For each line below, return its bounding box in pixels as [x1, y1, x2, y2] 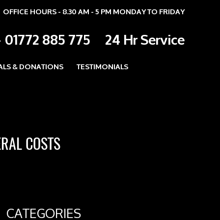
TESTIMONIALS [77, 60, 128, 72]
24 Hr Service [105, 28, 185, 49]
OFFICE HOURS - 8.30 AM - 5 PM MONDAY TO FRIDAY [3, 5, 185, 17]
